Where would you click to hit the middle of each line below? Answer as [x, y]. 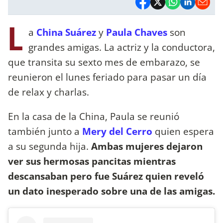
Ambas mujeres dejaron [147, 146]
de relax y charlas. [49, 92]
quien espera [183, 131]
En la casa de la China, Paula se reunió [94, 116]
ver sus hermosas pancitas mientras [92, 161]
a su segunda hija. [50, 146]
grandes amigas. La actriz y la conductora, [122, 47]
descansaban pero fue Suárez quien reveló [106, 176]
